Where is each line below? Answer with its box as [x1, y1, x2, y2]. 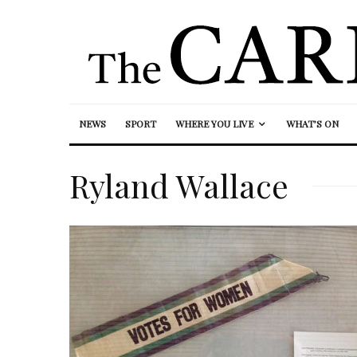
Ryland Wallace [69, 164, 288, 206]
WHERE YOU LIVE [175, 117, 253, 130]
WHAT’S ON [286, 117, 339, 130]
